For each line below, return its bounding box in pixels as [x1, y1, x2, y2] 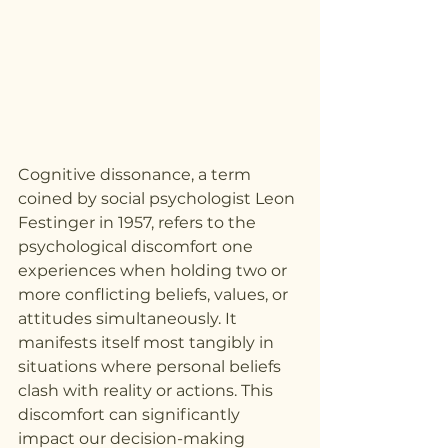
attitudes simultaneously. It [18, 309, 241, 329]
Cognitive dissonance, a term [18, 165, 255, 185]
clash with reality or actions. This [18, 381, 277, 401]
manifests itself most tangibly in [18, 333, 278, 353]
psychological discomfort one [18, 237, 257, 257]
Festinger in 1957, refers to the [18, 213, 260, 233]
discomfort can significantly [18, 405, 244, 425]
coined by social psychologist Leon [18, 189, 299, 209]
